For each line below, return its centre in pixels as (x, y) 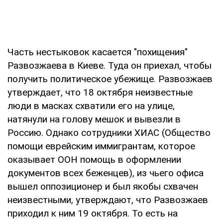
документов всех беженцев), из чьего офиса (106, 173)
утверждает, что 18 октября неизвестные (100, 92)
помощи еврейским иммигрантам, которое (101, 146)
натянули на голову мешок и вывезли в (94, 119)
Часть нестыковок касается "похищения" (98, 52)
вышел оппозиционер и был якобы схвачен (103, 186)
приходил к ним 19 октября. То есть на (93, 213)
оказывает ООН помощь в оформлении (94, 159)
